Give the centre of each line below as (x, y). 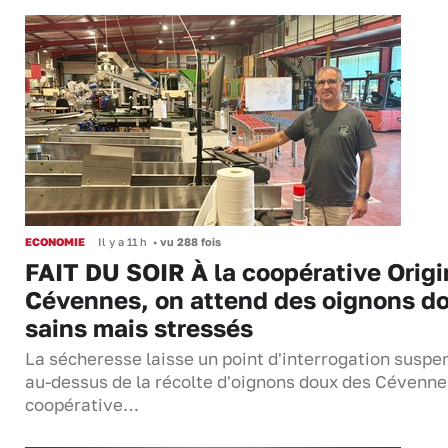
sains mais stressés (139, 327)
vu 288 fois (189, 241)
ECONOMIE (55, 241)
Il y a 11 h (122, 241)
